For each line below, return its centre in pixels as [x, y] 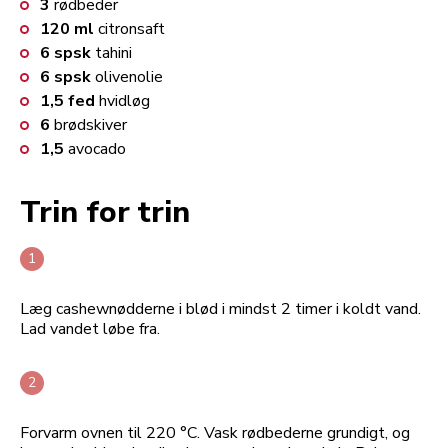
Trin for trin [105, 212]
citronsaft [131, 28]
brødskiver [90, 124]
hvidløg [124, 100]
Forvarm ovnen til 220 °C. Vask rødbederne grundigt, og [215, 432]
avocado [97, 148]
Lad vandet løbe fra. [90, 328]
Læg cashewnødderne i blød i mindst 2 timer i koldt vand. [220, 308]
